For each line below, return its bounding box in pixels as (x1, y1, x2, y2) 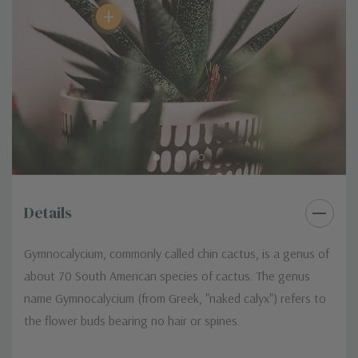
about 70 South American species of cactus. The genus (24, 268, 310, 284)
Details (24, 201, 72, 225)
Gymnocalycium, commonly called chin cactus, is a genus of (24, 245, 329, 262)
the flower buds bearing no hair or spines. (24, 312, 241, 329)
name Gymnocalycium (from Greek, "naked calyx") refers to (24, 290, 326, 307)
